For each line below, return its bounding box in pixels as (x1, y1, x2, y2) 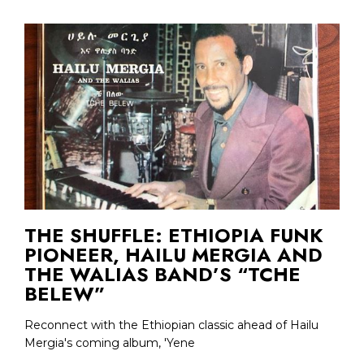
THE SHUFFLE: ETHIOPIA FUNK (24, 220, 323, 249)
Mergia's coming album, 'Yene (24, 335, 195, 350)
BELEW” (24, 279, 105, 308)
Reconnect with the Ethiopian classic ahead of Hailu (24, 317, 318, 332)
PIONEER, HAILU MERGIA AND (24, 240, 323, 269)
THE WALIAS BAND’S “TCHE (24, 259, 301, 288)
